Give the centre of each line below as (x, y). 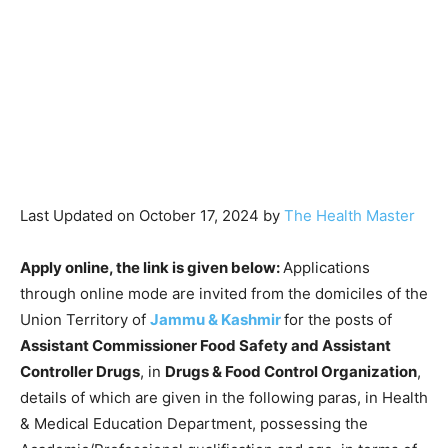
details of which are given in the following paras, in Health (224, 397)
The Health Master (349, 215)
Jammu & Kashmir (217, 319)
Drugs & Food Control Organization (291, 371)
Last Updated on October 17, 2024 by (152, 215)
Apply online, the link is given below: (151, 267)
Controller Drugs (80, 371)
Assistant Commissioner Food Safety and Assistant (205, 345)
